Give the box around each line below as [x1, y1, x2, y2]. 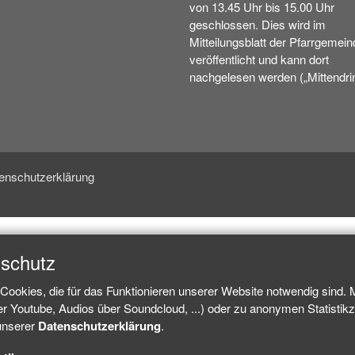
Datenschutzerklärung [38, 317, 161, 334]
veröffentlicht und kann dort [189, 51, 329, 67]
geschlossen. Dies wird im [189, 16, 326, 32]
